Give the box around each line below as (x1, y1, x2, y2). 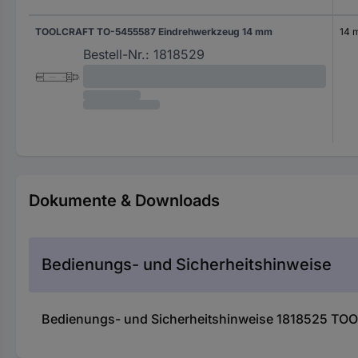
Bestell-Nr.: (83, 46, 149, 62)
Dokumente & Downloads (29, 191, 220, 210)
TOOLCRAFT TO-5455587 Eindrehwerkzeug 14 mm (35, 26, 272, 38)
